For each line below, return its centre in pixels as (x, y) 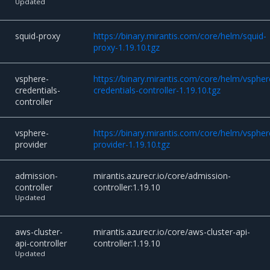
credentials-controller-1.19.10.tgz (157, 90)
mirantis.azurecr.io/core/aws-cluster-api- (172, 232)
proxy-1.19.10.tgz (127, 48)
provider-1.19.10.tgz (132, 145)
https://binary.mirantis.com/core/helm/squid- (180, 36)
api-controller (41, 243)
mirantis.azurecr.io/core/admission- (162, 176)
